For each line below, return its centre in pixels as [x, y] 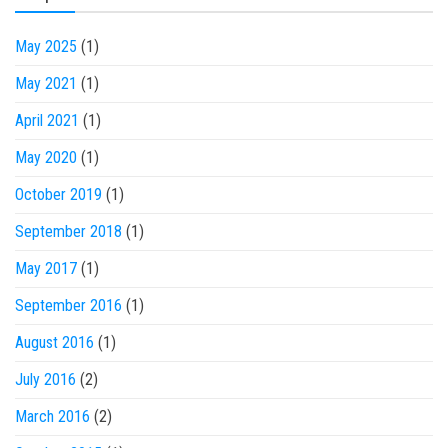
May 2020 [46, 157]
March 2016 [52, 416]
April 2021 [47, 120]
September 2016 [68, 305]
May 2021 [46, 83]
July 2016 [45, 379]
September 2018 [68, 231]
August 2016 [54, 342]
